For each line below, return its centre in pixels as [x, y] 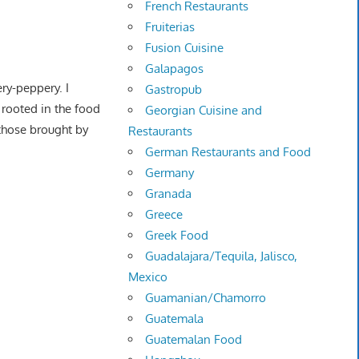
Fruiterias [170, 27]
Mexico [148, 277]
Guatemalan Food [194, 340]
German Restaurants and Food [228, 152]
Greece [164, 215]
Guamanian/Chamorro [206, 298]
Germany [170, 173]
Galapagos [175, 69]
